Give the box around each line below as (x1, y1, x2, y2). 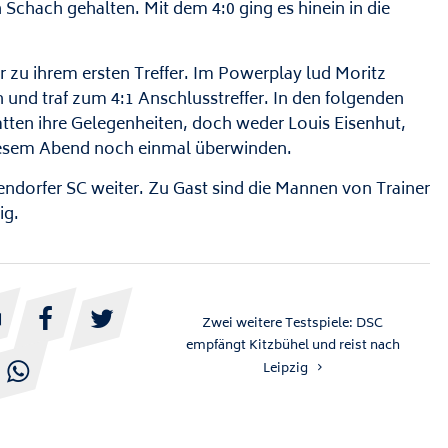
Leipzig (263, 357, 309, 380)
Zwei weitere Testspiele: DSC (202, 312, 384, 335)
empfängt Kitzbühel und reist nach (185, 334, 400, 357)
